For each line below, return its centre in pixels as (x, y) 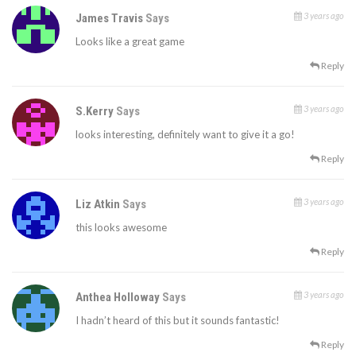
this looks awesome (121, 228)
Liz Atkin (99, 205)
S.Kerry (96, 112)
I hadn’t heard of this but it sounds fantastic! (178, 321)
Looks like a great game (130, 42)
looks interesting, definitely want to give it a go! (185, 135)
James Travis (110, 19)
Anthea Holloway (119, 298)
